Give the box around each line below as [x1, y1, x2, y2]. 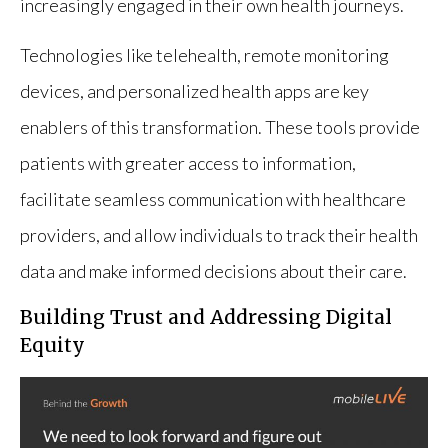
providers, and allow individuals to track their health [20, 223, 418, 246]
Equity [20, 332, 85, 357]
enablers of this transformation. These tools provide [20, 115, 420, 138]
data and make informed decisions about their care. [20, 259, 407, 282]
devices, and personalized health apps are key [20, 79, 369, 102]
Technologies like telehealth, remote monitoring [20, 43, 389, 66]
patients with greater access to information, [20, 151, 356, 174]
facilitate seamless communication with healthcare [20, 187, 406, 210]
